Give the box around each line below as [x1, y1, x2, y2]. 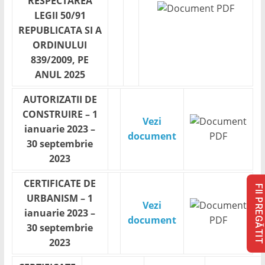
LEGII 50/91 [34, 9, 86, 22]
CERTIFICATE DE [24, 177, 96, 190]
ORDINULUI [33, 38, 88, 51]
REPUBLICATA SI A [18, 24, 102, 37]
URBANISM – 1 [27, 192, 93, 205]
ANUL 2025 [34, 68, 85, 81]
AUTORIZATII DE [22, 93, 97, 106]
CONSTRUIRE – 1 [22, 108, 98, 121]
